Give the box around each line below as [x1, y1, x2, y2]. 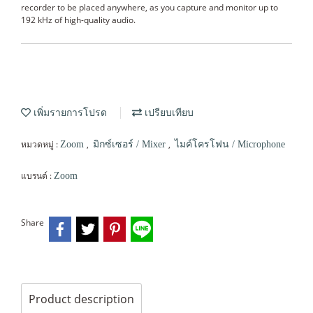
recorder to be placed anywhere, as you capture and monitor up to [21, 1, 278, 13]
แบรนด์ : [21, 170, 54, 182]
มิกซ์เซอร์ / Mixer [93, 139, 168, 150]
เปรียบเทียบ [142, 108, 194, 118]
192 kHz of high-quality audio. [21, 14, 136, 26]
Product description [29, 291, 134, 307]
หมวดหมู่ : [21, 138, 60, 150]
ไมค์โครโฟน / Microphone [175, 139, 285, 150]
